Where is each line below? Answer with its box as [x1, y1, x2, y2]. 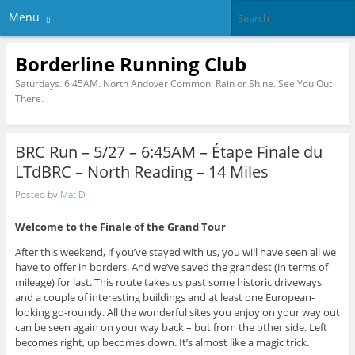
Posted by [14, 187, 60, 201]
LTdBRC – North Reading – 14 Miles [14, 161, 269, 183]
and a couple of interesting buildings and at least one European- [14, 290, 315, 305]
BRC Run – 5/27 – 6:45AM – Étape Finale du [14, 141, 323, 163]
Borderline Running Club [14, 50, 246, 77]
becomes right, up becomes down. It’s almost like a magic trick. [14, 335, 309, 350]
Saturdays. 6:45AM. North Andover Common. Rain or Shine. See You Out [14, 76, 332, 90]
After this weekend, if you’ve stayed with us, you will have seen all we [14, 245, 336, 260]
